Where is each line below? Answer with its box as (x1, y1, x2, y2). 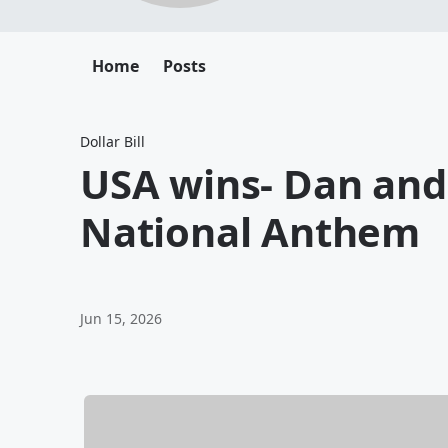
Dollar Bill (80, 132, 145, 151)
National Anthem (80, 204, 420, 259)
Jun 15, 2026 (80, 309, 162, 328)
